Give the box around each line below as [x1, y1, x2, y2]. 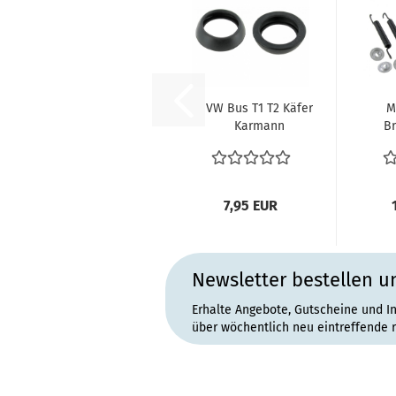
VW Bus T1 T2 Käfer [205, 101, 313, 116]
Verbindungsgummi [205, 136, 313, 151]
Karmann [233, 118, 285, 133]
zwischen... [229, 154, 289, 169]
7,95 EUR [224, 197, 278, 214]
